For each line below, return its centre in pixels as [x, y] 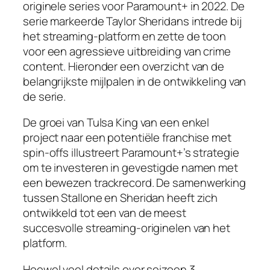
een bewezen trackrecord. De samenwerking [134, 183]
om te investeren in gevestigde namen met [130, 168]
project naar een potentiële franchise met [127, 138]
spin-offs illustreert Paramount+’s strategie [131, 153]
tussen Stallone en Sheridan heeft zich [121, 198]
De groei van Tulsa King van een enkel [116, 123]
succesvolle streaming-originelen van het [127, 228]
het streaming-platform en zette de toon [125, 36]
